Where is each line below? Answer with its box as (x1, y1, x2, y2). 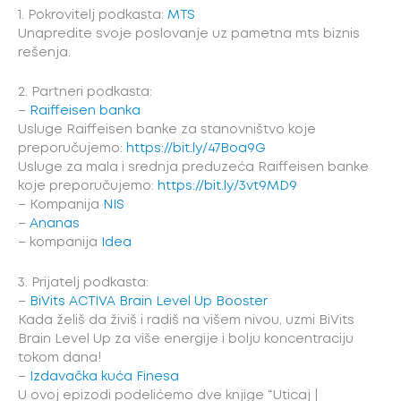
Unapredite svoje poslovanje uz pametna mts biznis (18, 27, 360, 40)
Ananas (30, 218, 80, 231)
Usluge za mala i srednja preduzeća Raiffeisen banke (18, 161, 369, 175)
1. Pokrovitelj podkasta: (18, 8, 167, 21)
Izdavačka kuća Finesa (30, 370, 179, 383)
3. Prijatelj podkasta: (18, 276, 149, 289)
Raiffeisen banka (30, 105, 141, 118)
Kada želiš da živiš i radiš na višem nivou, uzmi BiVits (18, 313, 354, 327)
